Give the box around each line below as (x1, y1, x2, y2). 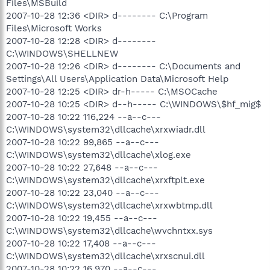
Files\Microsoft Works (6, 22, 102, 34)
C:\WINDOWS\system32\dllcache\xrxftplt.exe (6, 174, 205, 186)
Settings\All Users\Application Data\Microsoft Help (6, 73, 228, 84)
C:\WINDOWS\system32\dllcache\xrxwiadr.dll (6, 124, 206, 135)
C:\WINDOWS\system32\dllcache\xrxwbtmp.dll (6, 199, 213, 211)
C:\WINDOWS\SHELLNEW (6, 48, 118, 59)
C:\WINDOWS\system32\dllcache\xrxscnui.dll (6, 250, 205, 262)
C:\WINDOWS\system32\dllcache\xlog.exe (6, 149, 191, 160)
